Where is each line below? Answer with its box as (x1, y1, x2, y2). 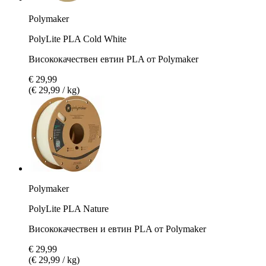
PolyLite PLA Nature (28, 203, 109, 214)
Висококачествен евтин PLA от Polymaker (28, 53, 198, 64)
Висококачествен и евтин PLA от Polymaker (28, 223, 206, 234)
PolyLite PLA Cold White (28, 33, 126, 44)
